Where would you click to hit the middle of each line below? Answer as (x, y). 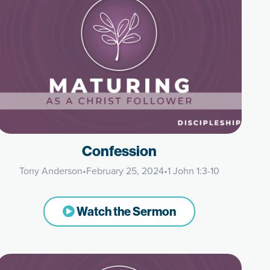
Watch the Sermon (125, 211)
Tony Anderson (51, 171)
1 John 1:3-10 (193, 171)
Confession (119, 151)
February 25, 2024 (125, 171)
